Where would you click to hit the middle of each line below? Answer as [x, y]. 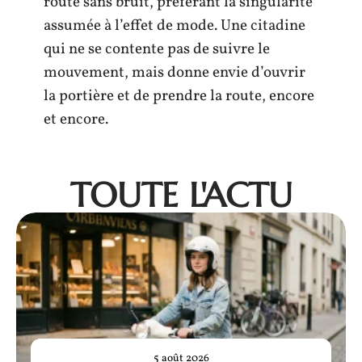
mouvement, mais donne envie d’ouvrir [175, 73]
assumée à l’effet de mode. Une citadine [175, 26]
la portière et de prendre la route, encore [179, 96]
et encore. [76, 120]
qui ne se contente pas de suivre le [157, 49]
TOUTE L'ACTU [181, 195]
